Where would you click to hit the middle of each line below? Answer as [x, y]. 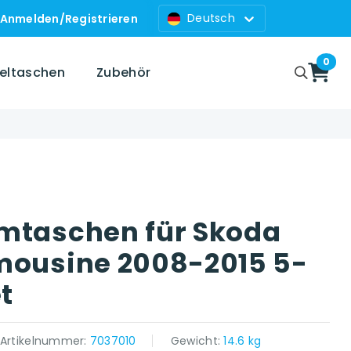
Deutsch [211, 18]
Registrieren [101, 18]
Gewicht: [197, 341]
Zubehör [124, 72]
